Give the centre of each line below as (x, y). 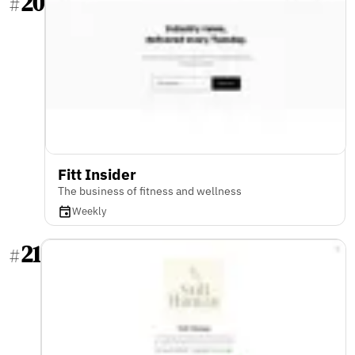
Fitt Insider (97, 174)
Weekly (89, 212)
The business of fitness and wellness (150, 191)
